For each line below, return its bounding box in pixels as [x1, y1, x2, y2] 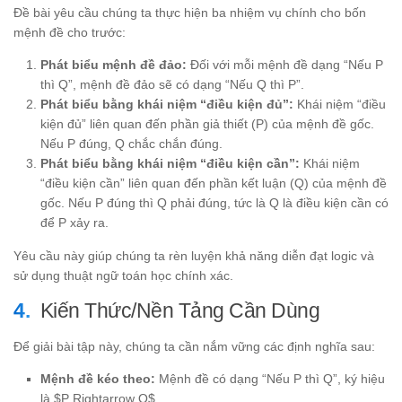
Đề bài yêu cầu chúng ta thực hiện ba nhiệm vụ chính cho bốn [13, 4, 366, 20]
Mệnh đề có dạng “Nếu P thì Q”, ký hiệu [155, 371, 385, 386]
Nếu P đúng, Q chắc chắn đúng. [40, 135, 223, 151]
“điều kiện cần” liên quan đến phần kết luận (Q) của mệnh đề [40, 175, 387, 190]
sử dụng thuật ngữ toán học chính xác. [13, 267, 233, 283]
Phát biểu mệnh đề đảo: [40, 57, 187, 72]
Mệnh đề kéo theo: [40, 371, 155, 386]
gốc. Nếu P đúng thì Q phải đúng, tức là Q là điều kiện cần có [40, 195, 389, 210]
